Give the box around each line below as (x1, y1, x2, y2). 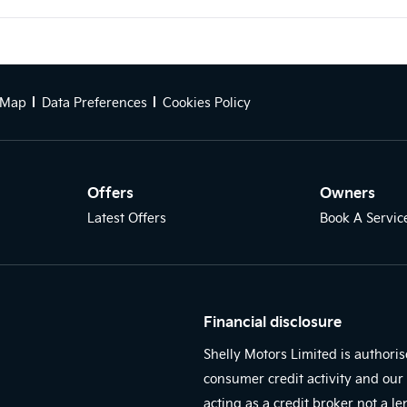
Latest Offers (86, 208, 166, 226)
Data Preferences (42, 94, 147, 112)
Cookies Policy (163, 94, 251, 112)
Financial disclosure (203, 310, 342, 332)
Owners (320, 181, 376, 203)
